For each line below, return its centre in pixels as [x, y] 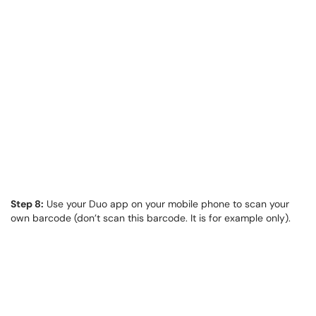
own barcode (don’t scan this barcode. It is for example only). [151, 218]
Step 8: [27, 204]
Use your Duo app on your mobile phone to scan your [166, 204]
